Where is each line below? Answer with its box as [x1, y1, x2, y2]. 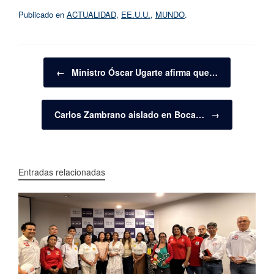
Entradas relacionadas [18, 165, 105, 178]
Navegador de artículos [18, 57, 100, 69]
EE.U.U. [121, 8, 150, 20]
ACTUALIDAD [67, 8, 116, 20]
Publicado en [18, 8, 67, 20]
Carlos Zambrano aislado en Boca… [54, 108, 207, 120]
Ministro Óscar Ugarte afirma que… [69, 65, 218, 78]
